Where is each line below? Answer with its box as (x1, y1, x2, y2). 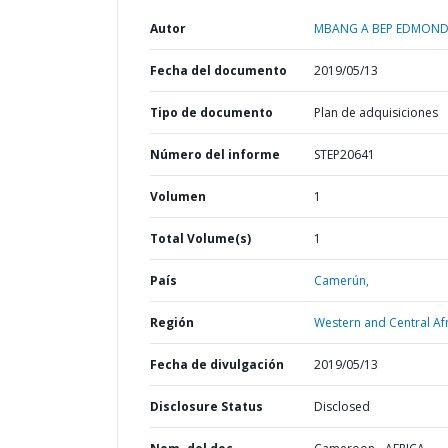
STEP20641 (313, 146, 375, 163)
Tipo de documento (150, 104, 273, 121)
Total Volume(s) (150, 230, 251, 247)
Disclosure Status (150, 398, 263, 415)
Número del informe (150, 146, 280, 163)
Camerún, (313, 272, 369, 289)
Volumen (150, 188, 206, 205)
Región (150, 314, 194, 331)
